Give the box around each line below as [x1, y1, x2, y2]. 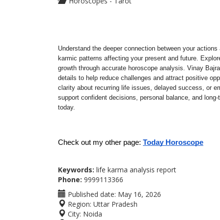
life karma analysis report [94, 165, 176, 174]
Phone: [58, 175, 82, 184]
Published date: [66, 190, 116, 199]
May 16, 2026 [118, 190, 161, 199]
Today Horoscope [143, 138, 203, 146]
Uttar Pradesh [93, 199, 137, 209]
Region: [66, 199, 91, 209]
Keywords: [58, 165, 94, 174]
